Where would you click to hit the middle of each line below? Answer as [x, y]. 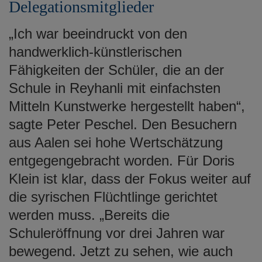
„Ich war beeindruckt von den [98, 33]
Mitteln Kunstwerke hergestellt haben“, [127, 106]
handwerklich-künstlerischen [95, 51]
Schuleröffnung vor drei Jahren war [117, 233]
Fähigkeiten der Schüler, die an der [116, 70]
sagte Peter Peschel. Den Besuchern [123, 124]
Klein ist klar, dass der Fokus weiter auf [130, 178]
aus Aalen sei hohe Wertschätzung [116, 142]
